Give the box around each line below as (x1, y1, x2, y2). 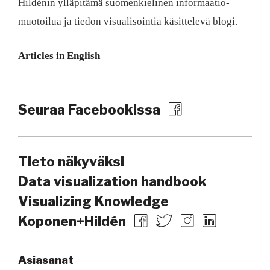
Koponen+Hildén (18, 212, 126, 230)
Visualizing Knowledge (18, 192, 169, 210)
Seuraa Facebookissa (18, 101, 163, 119)
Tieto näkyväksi (18, 152, 124, 170)
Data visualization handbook (18, 172, 207, 190)
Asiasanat (18, 254, 74, 267)
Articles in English (18, 50, 100, 62)
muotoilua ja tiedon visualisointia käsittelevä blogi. (18, 16, 237, 28)
